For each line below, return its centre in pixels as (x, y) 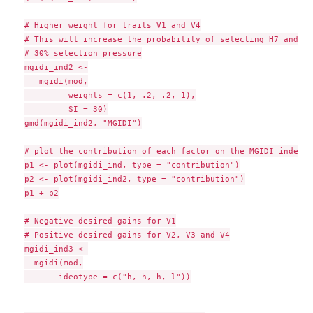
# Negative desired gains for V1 (100, 220)
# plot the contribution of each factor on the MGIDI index (163, 151)
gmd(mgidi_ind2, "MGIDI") (83, 123)
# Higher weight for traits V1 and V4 (112, 25)
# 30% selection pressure (83, 53)
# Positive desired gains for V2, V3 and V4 (127, 234)
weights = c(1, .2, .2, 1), (110, 95)
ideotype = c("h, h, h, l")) (107, 276)
